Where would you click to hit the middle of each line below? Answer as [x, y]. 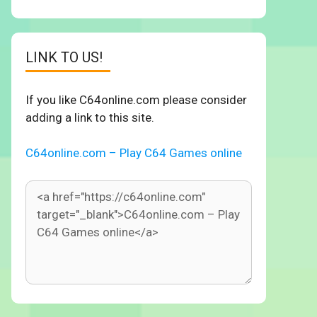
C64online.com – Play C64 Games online [134, 153]
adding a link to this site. [90, 117]
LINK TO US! [64, 57]
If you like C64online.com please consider [136, 99]
